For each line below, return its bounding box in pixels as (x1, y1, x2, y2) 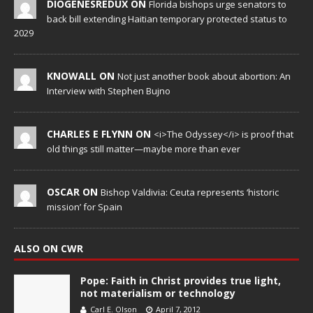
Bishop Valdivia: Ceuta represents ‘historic (101, 186, 279, 199)
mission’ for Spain (47, 201, 122, 214)
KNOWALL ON (47, 69, 117, 83)
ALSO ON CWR (14, 242, 83, 256)
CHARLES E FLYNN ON (47, 127, 154, 141)
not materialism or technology (80, 286, 235, 300)
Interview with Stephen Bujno (47, 85, 170, 98)
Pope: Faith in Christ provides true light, (80, 274, 281, 288)
